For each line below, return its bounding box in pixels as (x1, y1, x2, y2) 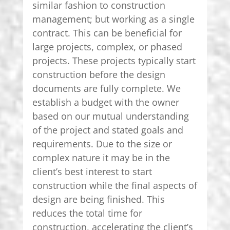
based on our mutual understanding (32, 109, 189, 122)
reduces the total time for (32, 206, 142, 219)
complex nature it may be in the (32, 151, 170, 164)
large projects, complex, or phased (32, 40, 182, 53)
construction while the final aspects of (32, 179, 197, 191)
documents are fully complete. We (32, 82, 181, 94)
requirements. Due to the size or (32, 137, 172, 150)
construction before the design (32, 68, 165, 81)
